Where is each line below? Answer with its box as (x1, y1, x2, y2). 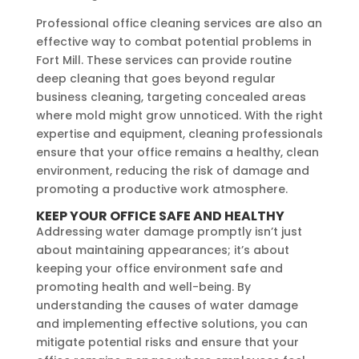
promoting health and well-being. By (35, 278, 251, 295)
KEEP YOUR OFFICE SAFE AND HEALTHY (35, 206, 284, 225)
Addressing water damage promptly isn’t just (35, 223, 302, 240)
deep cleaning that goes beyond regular (35, 70, 276, 87)
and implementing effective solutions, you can (35, 315, 308, 332)
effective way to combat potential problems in (35, 33, 312, 50)
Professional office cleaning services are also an (35, 14, 322, 31)
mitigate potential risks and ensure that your (35, 333, 299, 350)
